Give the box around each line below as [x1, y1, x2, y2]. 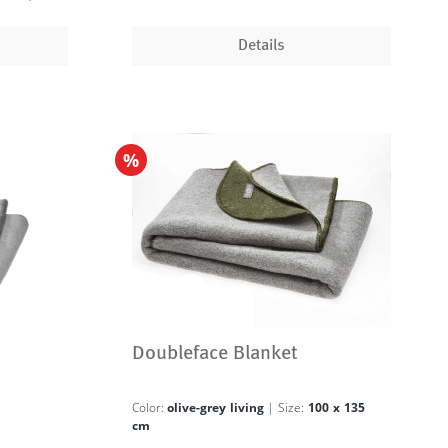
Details [238, 38, 286, 54]
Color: [132, 399, 168, 416]
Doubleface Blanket [132, 344, 299, 364]
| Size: [278, 399, 309, 416]
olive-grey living [167, 399, 268, 416]
